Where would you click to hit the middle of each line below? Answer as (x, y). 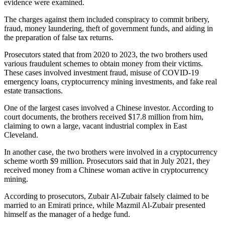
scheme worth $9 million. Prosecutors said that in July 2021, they (107, 161)
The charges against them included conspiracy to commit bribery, (107, 19)
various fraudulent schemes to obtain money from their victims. (103, 63)
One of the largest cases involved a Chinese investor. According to (109, 107)
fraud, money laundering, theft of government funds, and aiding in (108, 28)
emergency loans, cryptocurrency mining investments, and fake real (110, 81)
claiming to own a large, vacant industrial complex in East (95, 126)
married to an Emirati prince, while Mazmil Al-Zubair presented (105, 205)
